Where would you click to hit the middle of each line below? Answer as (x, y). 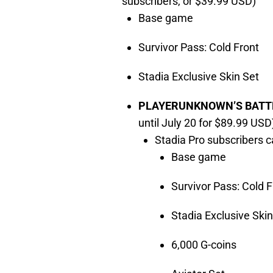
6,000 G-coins (204, 244)
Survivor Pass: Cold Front (199, 47)
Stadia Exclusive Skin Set (199, 76)
